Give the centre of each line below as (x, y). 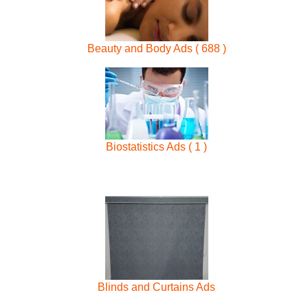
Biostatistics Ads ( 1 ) (157, 146)
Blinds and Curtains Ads (157, 287)
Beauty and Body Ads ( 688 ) (156, 49)
